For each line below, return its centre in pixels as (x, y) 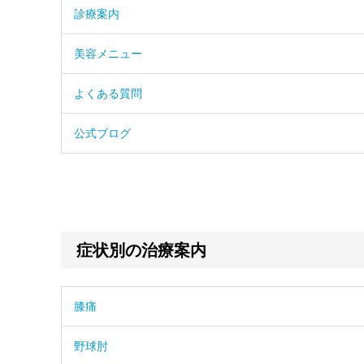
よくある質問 (108, 93)
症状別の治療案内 (142, 250)
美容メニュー (108, 53)
